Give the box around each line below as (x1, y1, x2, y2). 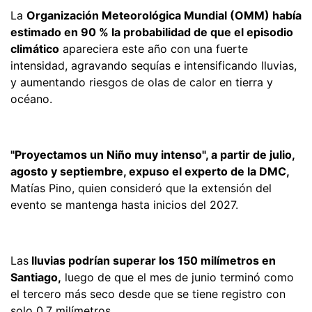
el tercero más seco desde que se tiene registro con (10, 287, 286, 302)
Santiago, (10, 270, 61, 285)
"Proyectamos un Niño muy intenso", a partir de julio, (10, 148, 295, 162)
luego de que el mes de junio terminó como (61, 270, 294, 285)
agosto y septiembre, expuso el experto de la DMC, (10, 164, 290, 179)
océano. (10, 92, 52, 107)
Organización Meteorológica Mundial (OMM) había (26, 8, 302, 23)
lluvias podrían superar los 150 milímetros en (29, 253, 276, 268)
